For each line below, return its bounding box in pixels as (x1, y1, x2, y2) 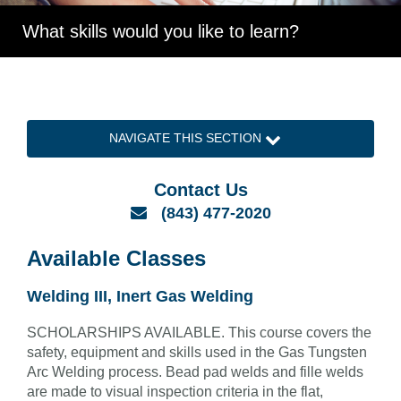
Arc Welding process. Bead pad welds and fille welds (27, 363, 363, 380)
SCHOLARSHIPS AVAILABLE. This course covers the (27, 324, 371, 340)
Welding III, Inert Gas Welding (27, 286, 253, 305)
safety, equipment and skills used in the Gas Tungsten (27, 344, 367, 360)
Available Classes (27, 245, 206, 270)
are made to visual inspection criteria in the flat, (27, 383, 323, 399)
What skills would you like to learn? (22, 21, 299, 42)
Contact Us (153, 179, 248, 200)
